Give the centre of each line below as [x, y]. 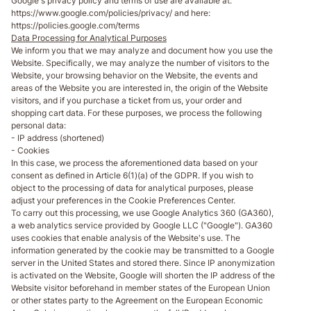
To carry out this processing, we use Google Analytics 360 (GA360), [142, 212]
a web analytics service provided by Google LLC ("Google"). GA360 [142, 225]
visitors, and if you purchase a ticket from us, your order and [126, 100]
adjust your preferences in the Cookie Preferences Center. [123, 200]
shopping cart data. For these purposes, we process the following [136, 112]
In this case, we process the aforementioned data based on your [134, 162]
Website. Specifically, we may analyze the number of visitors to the [140, 62]
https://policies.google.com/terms [75, 25]
